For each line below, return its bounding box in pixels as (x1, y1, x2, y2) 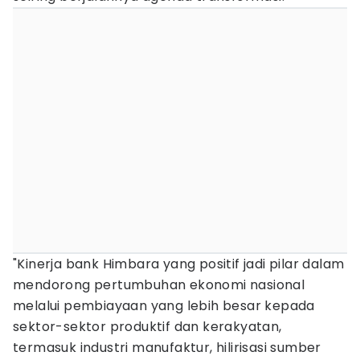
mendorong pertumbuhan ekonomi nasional (13, 276, 305, 294)
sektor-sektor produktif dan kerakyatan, (13, 317, 282, 336)
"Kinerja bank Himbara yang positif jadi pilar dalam (13, 255, 345, 273)
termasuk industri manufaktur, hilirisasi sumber (13, 338, 321, 357)
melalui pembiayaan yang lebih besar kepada (13, 297, 315, 315)
